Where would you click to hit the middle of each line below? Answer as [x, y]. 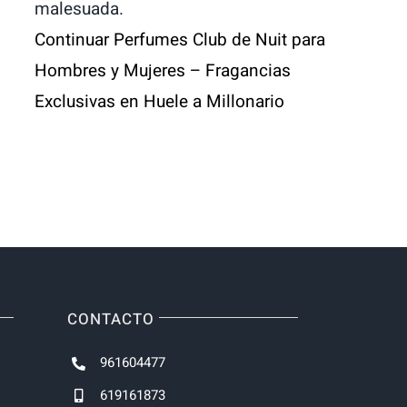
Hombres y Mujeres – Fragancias [163, 71]
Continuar [72, 40]
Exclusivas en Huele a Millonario [159, 102]
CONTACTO [111, 320]
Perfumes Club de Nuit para [217, 40]
